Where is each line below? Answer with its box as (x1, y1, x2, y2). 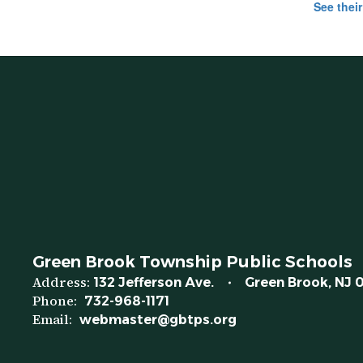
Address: (32, 273, 90, 291)
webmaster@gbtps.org (79, 312, 237, 327)
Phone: (32, 292, 77, 310)
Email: (32, 310, 72, 328)
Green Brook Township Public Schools (32, 252, 352, 271)
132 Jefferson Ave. (94, 275, 214, 290)
